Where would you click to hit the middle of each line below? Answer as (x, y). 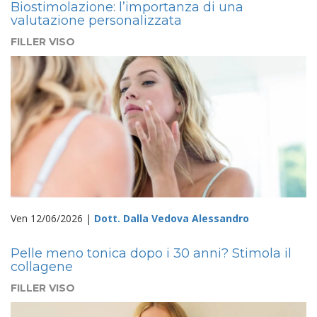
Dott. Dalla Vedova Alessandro (172, 218)
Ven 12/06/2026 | (52, 218)
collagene (42, 266)
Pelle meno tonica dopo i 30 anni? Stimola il (151, 253)
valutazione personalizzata (96, 20)
